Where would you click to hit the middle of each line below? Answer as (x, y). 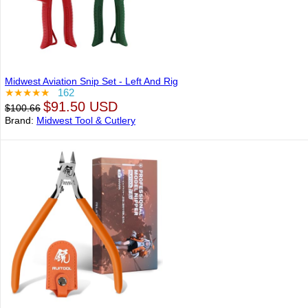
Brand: (21, 120)
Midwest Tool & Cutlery (86, 120)
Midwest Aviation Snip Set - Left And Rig (91, 81)
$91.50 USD (80, 107)
